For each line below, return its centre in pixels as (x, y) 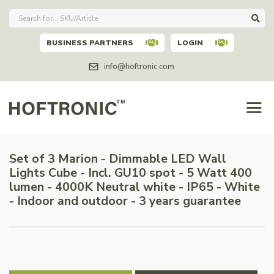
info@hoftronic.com (139, 67)
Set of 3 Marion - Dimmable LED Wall (118, 159)
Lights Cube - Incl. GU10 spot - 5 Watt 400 (131, 173)
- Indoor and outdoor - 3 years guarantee (125, 201)
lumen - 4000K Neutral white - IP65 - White (135, 187)
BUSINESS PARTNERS (90, 43)
